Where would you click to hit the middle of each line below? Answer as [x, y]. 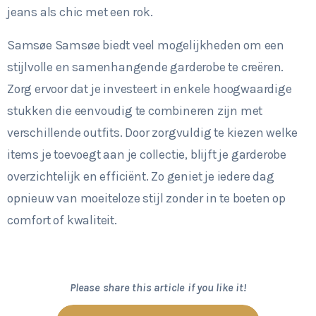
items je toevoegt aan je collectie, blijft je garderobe [147, 154]
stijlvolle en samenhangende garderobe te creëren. [146, 67]
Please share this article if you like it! [158, 287]
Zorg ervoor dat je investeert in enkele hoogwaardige [150, 89]
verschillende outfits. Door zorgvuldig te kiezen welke [153, 132]
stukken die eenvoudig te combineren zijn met [135, 110]
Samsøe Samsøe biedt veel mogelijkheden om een [146, 45]
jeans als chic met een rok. [80, 12]
